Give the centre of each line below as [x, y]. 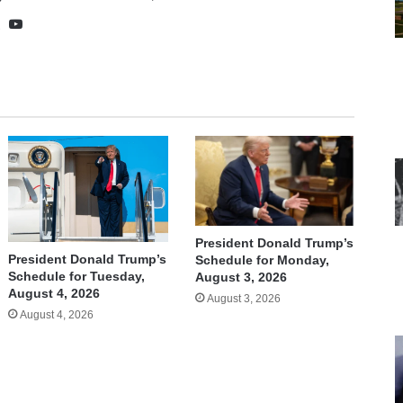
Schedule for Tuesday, [77, 276]
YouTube [51, 22]
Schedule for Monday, [262, 260]
